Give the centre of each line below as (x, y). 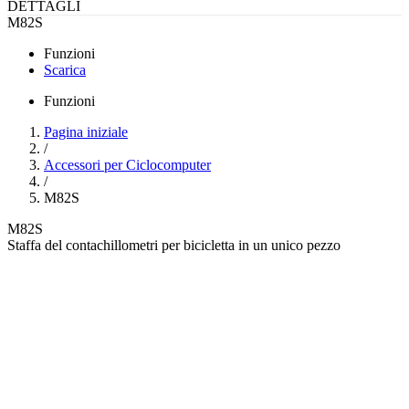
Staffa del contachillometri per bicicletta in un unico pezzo (174, 245)
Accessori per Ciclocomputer (127, 164)
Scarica (65, 69)
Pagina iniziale (86, 131)
